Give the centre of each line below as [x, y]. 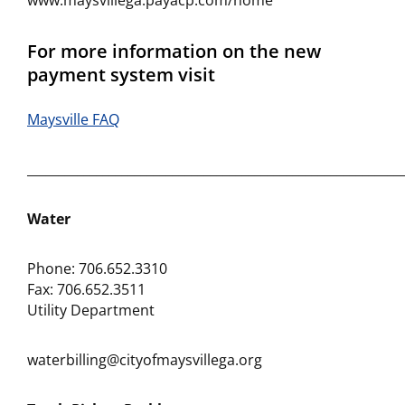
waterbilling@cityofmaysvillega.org [145, 360]
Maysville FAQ [73, 119]
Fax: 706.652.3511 [86, 289]
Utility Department [91, 310]
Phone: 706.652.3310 [97, 268]
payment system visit [121, 75]
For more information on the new [174, 51]
